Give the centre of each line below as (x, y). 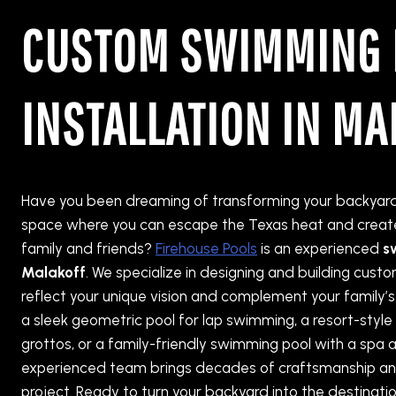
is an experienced (320, 248)
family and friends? (88, 248)
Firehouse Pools (206, 248)
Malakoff (53, 272)
